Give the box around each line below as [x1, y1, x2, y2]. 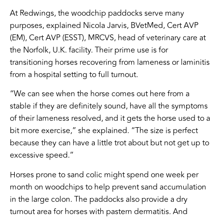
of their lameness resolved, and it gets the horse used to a [10, 112, 210, 125]
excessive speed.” [10, 149, 76, 162]
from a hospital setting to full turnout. [10, 68, 140, 81]
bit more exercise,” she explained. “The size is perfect [10, 125, 198, 137]
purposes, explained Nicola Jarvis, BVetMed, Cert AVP [10, 19, 198, 31]
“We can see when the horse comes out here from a [10, 88, 190, 100]
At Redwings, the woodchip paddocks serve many [10, 7, 184, 19]
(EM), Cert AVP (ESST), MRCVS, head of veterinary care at [10, 31, 206, 44]
